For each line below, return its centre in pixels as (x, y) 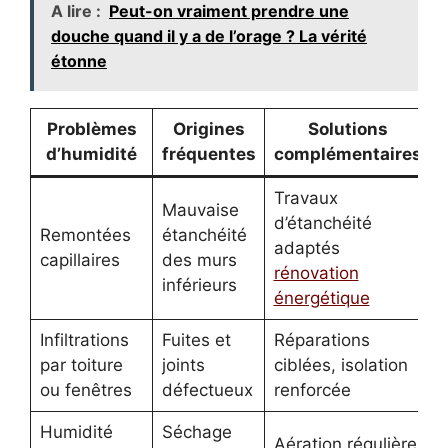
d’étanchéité (322, 222)
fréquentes (208, 153)
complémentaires (347, 153)
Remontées (85, 234)
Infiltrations (84, 339)
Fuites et (196, 339)
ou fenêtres (85, 389)
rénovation (316, 272)
